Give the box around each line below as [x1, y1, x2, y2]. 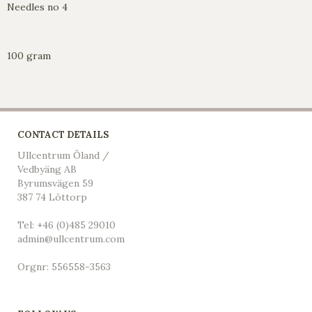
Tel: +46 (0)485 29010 [17, 219, 116, 232]
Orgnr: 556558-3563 [17, 260, 111, 274]
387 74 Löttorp [17, 191, 87, 204]
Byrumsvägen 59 [17, 177, 93, 190]
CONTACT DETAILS [17, 129, 109, 141]
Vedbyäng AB [17, 163, 77, 176]
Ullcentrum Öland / [17, 149, 109, 162]
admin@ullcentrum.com [17, 233, 125, 246]
